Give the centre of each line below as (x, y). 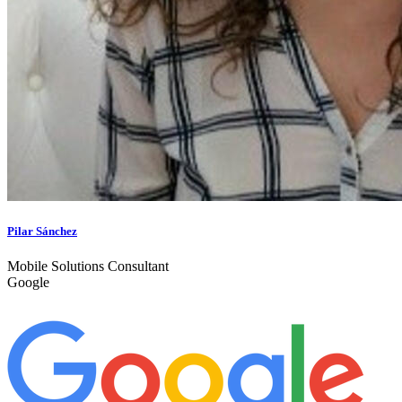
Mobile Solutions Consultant (88, 267)
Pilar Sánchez (42, 232)
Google (28, 283)
